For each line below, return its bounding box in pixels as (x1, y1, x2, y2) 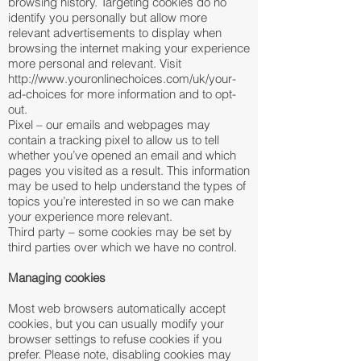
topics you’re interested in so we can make (8, 193, 234, 209)
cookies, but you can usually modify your (8, 316, 224, 331)
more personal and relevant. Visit (8, 56, 181, 71)
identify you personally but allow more (8, 10, 207, 25)
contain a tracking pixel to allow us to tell (8, 132, 219, 147)
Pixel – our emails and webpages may (8, 117, 210, 132)
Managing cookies (8, 270, 106, 285)
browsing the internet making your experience (8, 40, 250, 56)
